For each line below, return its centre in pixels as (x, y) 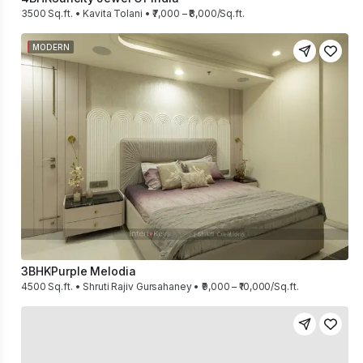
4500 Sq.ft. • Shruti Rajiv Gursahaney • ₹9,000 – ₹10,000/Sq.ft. (160, 286)
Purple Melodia (94, 271)
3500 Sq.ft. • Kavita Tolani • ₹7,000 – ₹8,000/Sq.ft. (133, 13)
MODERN (51, 47)
